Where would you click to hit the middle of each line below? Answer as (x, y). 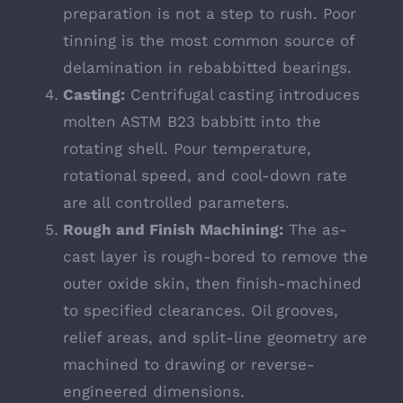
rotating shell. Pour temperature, (187, 149)
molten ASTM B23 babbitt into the (192, 122)
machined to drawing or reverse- (189, 365)
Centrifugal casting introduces (242, 95)
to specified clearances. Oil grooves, (201, 311)
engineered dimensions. (154, 392)
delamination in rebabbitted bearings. (207, 68)
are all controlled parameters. (176, 203)
